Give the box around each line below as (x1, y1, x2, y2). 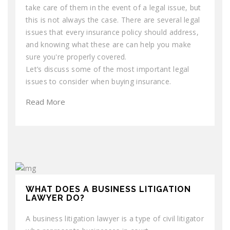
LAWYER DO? (26, 193, 85, 203)
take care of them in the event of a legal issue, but (26, 2, 201, 12)
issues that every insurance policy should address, (26, 27, 199, 37)
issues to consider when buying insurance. (26, 76, 171, 86)
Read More (26, 96, 65, 107)
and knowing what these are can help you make (26, 39, 191, 49)
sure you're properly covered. (26, 51, 127, 62)
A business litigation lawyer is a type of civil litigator (26, 213, 204, 223)
